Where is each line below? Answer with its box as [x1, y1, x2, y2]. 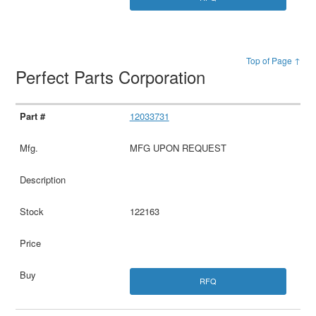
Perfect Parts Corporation [16, 64, 211, 90]
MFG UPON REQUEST [129, 141, 226, 155]
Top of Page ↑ [245, 54, 300, 67]
